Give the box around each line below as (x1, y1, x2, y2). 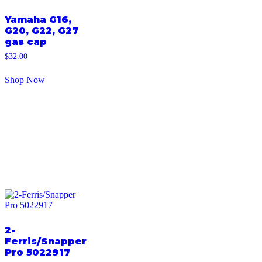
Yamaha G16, (5, 14, 71, 26)
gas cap (5, 36, 47, 48)
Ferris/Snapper (5, 235, 87, 247)
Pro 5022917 (5, 246, 70, 258)
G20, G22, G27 (5, 25, 78, 37)
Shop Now (5, 75, 45, 85)
